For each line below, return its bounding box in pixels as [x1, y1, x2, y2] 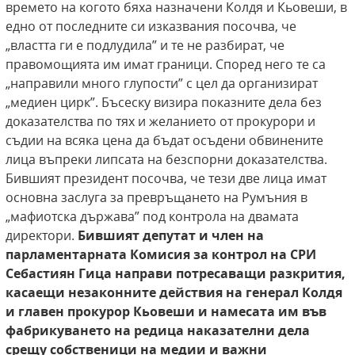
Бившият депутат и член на [78, 227, 264, 245]
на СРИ [270, 246, 316, 264]
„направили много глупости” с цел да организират [6, 74, 318, 93]
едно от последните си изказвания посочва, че [6, 17, 296, 36]
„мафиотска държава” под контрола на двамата [6, 208, 299, 226]
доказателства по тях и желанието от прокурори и [6, 113, 315, 131]
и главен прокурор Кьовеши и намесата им [6, 303, 299, 321]
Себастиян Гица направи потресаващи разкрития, [6, 265, 345, 283]
